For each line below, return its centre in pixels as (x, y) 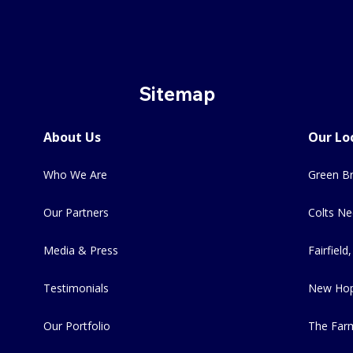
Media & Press (81, 250)
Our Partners (76, 212)
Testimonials (76, 288)
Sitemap (176, 93)
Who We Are (75, 174)
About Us (72, 137)
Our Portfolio (77, 325)
